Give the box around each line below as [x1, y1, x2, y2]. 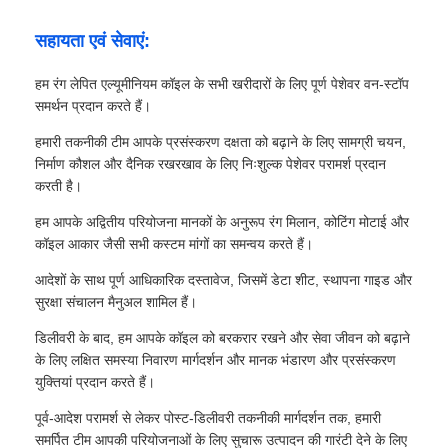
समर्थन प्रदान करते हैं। [35, 98, 152, 115]
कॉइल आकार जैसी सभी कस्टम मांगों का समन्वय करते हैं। [35, 236, 314, 253]
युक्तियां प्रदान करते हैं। [35, 374, 156, 391]
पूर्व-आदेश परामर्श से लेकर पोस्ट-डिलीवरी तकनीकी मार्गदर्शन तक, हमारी [35, 410, 382, 427]
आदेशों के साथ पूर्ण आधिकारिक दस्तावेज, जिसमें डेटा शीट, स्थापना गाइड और [35, 272, 413, 289]
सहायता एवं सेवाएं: [35, 31, 151, 52]
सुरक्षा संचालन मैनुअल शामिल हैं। [35, 294, 198, 311]
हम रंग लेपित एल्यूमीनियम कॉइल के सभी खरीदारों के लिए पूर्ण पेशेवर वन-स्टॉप [35, 76, 410, 93]
